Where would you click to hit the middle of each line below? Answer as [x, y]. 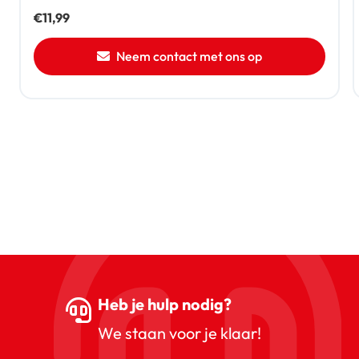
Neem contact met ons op [189, 56]
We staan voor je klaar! [179, 333]
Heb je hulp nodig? [165, 304]
